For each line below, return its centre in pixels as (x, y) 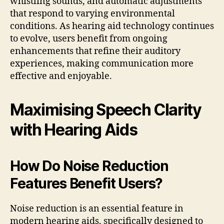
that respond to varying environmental (92, 14)
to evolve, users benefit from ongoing (89, 39)
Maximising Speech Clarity (106, 110)
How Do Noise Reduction (89, 166)
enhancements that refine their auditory (95, 51)
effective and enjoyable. (61, 76)
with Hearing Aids (74, 130)
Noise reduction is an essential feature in (97, 209)
